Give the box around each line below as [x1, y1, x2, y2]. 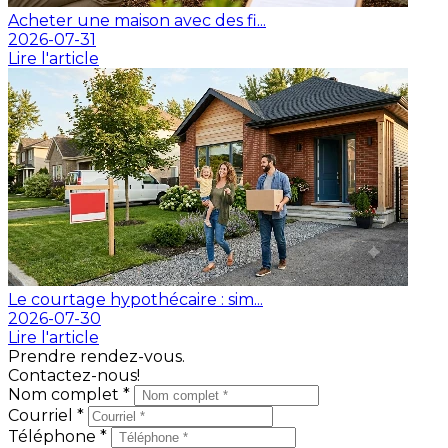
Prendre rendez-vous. [8, 346, 185, 366]
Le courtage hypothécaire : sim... [8, 289, 263, 309]
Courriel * [8, 405, 88, 425]
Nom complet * [8, 384, 134, 404]
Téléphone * [8, 426, 111, 446]
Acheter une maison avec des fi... [8, 10, 266, 30]
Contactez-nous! [8, 365, 140, 385]
